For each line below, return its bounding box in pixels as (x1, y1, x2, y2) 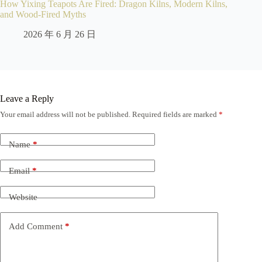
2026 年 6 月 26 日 (23, 29, 96, 39)
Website (9, 192, 37, 202)
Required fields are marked (132, 109, 219, 119)
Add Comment (9, 222, 63, 232)
